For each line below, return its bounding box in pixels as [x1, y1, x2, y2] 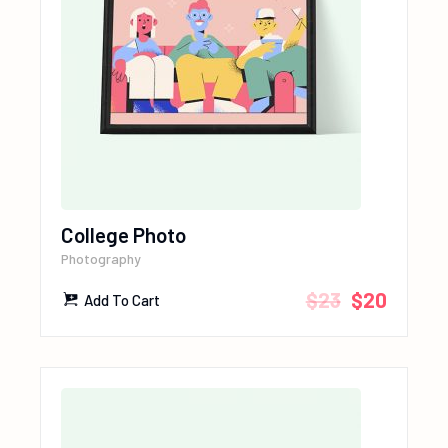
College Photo [61, 222, 187, 248]
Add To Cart [84, 291, 161, 310]
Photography [61, 250, 142, 268]
